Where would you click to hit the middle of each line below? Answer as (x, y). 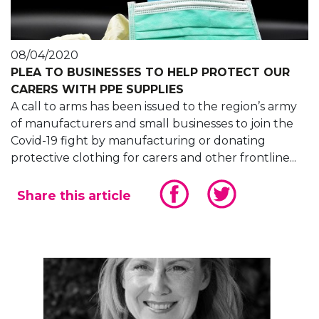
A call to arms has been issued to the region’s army (154, 107)
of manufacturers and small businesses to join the (152, 124)
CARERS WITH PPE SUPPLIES (97, 90)
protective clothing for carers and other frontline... (153, 158)
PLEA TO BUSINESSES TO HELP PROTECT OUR (150, 73)
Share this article (74, 196)
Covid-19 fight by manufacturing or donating (138, 141)
